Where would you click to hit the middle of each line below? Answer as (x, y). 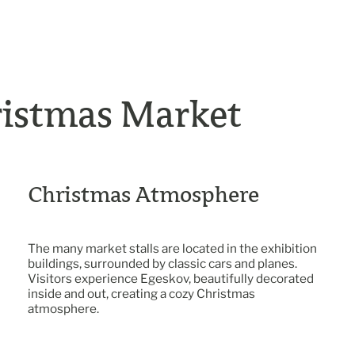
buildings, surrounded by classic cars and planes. (163, 263)
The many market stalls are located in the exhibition (173, 248)
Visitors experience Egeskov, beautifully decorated (171, 278)
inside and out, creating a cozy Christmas (142, 293)
